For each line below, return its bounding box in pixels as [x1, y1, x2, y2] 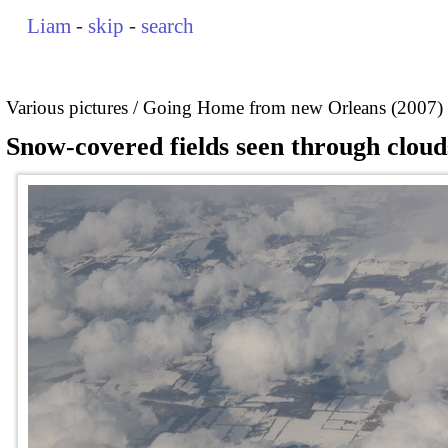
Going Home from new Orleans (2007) [143, 96, 443, 118]
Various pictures [6, 96, 128, 118]
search [141, 14, 195, 38]
